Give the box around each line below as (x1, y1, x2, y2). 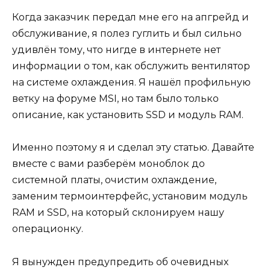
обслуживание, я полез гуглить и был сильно (12, 28, 242, 40)
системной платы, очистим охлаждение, (12, 174, 216, 186)
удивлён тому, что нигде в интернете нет (12, 44, 221, 56)
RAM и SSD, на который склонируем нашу (12, 207, 224, 219)
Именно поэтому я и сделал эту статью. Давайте (12, 142, 254, 154)
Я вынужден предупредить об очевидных (12, 256, 228, 268)
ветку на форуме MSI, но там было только (12, 93, 219, 105)
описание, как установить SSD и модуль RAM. (12, 109, 243, 121)
